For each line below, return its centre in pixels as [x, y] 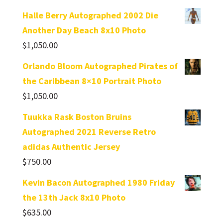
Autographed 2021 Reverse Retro [89, 131]
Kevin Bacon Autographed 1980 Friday [98, 182]
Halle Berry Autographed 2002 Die [90, 15]
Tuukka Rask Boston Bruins [77, 116]
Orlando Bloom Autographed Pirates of [100, 66]
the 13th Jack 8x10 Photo [74, 197]
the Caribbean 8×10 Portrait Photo [92, 81]
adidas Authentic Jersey [71, 146]
